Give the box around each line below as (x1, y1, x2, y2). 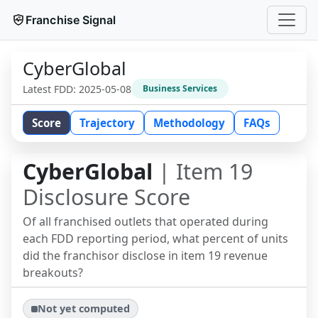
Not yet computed (38, 302, 131, 316)
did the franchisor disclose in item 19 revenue (23, 248, 268, 263)
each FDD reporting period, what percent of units (23, 231, 288, 246)
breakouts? (23, 265, 83, 280)
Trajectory (79, 116, 135, 130)
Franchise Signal (26, 13, 116, 27)
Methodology (153, 116, 225, 130)
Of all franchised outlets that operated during (23, 214, 268, 229)
